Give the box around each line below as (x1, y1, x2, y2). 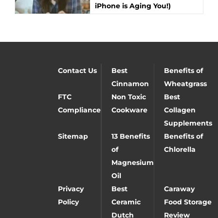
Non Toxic (111, 92, 146, 101)
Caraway (163, 184, 195, 193)
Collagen (163, 106, 196, 114)
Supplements (163, 119, 212, 127)
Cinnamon (111, 79, 149, 88)
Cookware (111, 106, 147, 114)
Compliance (57, 106, 101, 114)
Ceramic (111, 198, 141, 206)
